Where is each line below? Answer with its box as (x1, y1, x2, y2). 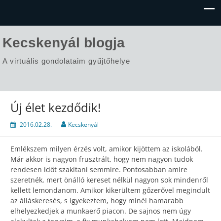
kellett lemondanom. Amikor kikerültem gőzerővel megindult (10, 185, 210, 195)
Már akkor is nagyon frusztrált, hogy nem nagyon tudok (10, 154, 193, 164)
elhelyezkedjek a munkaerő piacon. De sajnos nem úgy (10, 206, 191, 216)
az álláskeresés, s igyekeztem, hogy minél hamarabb (10, 196, 184, 206)
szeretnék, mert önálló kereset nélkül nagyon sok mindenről (10, 175, 208, 185)
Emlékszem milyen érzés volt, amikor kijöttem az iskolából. (10, 144, 203, 154)
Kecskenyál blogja (2, 35, 125, 50)
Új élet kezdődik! (10, 99, 101, 116)
